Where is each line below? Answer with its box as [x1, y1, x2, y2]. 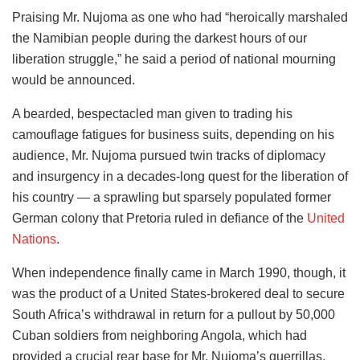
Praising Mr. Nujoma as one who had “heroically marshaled [12, 10, 348, 24]
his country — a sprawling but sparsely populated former [12, 190, 331, 204]
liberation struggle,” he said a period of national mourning [12, 51, 336, 66]
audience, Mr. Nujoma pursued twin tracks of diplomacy [12, 148, 325, 162]
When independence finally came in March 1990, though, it [12, 265, 346, 280]
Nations [12, 231, 56, 246]
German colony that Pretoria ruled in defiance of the [12, 211, 307, 225]
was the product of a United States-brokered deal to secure [12, 286, 345, 301]
